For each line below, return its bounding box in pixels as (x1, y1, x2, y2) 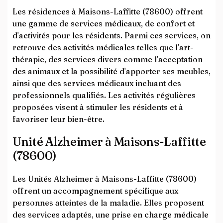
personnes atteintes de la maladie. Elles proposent (12, 198, 204, 208)
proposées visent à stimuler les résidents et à (12, 102, 183, 112)
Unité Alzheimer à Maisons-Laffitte (12, 134, 206, 149)
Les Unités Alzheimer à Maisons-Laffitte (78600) (12, 174, 197, 184)
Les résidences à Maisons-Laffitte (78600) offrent (12, 6, 203, 16)
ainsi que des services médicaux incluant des (12, 78, 181, 88)
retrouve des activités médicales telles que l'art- (12, 42, 194, 52)
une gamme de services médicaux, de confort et (12, 18, 195, 28)
